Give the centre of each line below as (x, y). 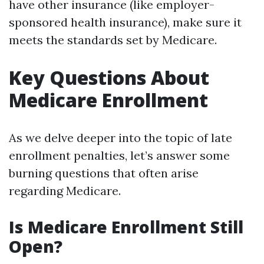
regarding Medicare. (65, 191)
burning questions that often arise (104, 173)
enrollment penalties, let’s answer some (119, 155)
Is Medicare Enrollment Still (126, 227)
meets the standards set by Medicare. (113, 40)
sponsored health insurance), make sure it (125, 22)
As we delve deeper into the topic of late (121, 138)
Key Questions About (109, 77)
